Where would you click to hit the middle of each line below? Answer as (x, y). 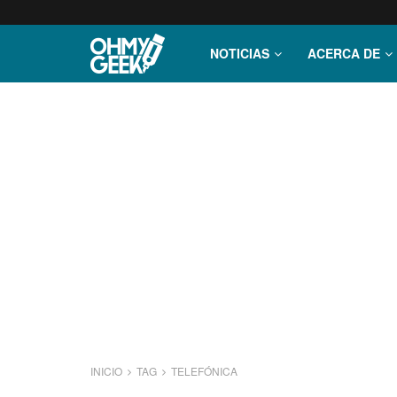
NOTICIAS (240, 53)
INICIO (108, 371)
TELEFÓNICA (204, 371)
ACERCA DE (344, 53)
